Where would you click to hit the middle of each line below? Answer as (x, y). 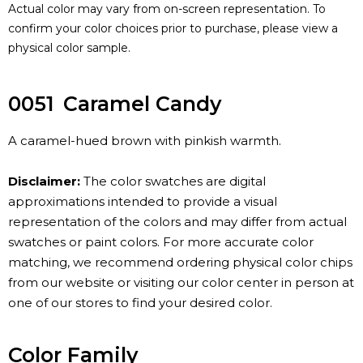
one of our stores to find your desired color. (140, 303)
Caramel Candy (142, 104)
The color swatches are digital (173, 181)
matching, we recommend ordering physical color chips (180, 263)
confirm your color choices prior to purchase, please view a (173, 29)
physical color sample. (69, 48)
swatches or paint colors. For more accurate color (161, 242)
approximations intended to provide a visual (143, 202)
